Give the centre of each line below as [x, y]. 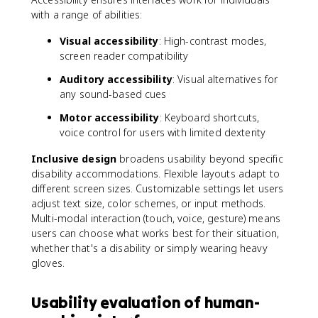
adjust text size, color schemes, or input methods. [149, 203]
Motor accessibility [110, 117]
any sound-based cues [113, 94]
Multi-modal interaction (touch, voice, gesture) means [156, 218]
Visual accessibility [109, 41]
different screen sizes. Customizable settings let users [158, 188]
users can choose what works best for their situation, [155, 233]
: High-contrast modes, [213, 41]
